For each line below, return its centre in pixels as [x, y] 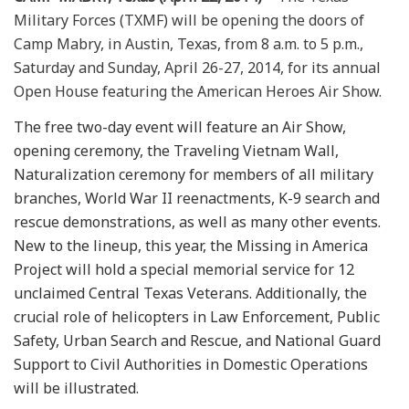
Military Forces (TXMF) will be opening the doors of [189, 20]
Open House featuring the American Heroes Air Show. [198, 91]
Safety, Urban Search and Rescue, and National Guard [197, 340]
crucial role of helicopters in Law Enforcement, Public [197, 316]
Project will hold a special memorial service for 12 [184, 269]
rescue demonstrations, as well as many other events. [197, 221]
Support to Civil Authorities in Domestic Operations [191, 364]
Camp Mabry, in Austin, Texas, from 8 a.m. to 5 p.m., [189, 43]
